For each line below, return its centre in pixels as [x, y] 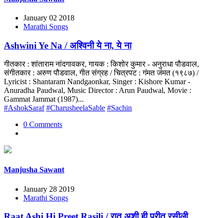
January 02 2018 [49, 18]
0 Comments [43, 125]
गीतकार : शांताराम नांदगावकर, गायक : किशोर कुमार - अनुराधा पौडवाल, [101, 64]
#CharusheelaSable [76, 108]
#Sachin [119, 108]
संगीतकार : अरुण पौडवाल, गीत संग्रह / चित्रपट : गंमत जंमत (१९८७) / [101, 73]
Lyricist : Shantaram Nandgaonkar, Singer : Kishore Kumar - [97, 82]
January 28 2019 [49, 189]
